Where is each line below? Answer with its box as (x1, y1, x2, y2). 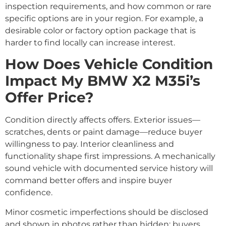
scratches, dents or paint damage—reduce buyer (5, 127, 202, 137)
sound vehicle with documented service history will (5, 163, 213, 174)
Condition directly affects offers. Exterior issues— (5, 115, 200, 125)
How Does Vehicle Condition (5, 55, 213, 73)
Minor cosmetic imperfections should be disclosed (5, 207, 208, 217)
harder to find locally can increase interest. (5, 37, 175, 47)
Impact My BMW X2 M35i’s (5, 72, 200, 90)
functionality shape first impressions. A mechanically (5, 151, 215, 161)
